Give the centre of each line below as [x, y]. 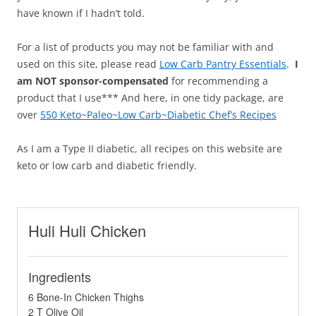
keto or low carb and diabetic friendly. [107, 166]
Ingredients [60, 277]
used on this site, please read [88, 64]
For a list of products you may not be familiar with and [145, 47]
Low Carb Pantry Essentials [223, 64]
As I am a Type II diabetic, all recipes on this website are [150, 149]
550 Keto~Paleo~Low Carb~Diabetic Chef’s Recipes [158, 115]
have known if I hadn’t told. [81, 13]
